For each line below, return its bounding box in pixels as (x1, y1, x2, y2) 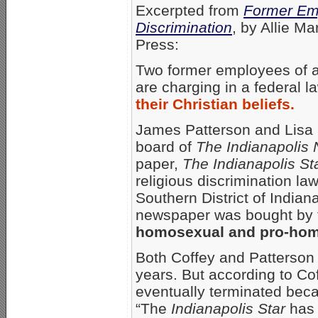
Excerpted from (136, 1, 243, 18)
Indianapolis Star (171, 300, 285, 317)
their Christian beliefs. (136, 95, 295, 112)
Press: (136, 35, 179, 53)
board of (136, 138, 196, 155)
